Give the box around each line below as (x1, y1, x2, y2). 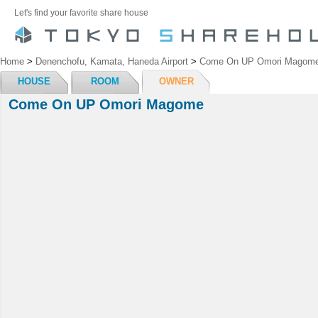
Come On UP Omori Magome (9, 97, 204, 112)
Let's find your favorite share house (14, 8, 148, 17)
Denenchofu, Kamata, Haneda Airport (35, 56, 188, 67)
